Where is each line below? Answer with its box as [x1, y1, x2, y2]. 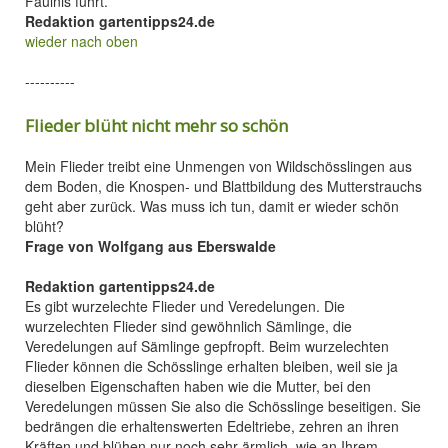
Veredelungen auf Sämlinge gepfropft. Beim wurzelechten [25, 336, 389, 356]
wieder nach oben [25, 31, 138, 51]
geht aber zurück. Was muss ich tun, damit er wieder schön [25, 196, 399, 216]
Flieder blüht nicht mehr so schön [25, 114, 288, 137]
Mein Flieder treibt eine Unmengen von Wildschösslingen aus [25, 156, 412, 176]
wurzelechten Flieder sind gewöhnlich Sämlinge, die [25, 316, 352, 336]
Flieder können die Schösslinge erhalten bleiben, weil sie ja [25, 356, 398, 376]
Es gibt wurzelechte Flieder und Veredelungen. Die [25, 296, 345, 316]
